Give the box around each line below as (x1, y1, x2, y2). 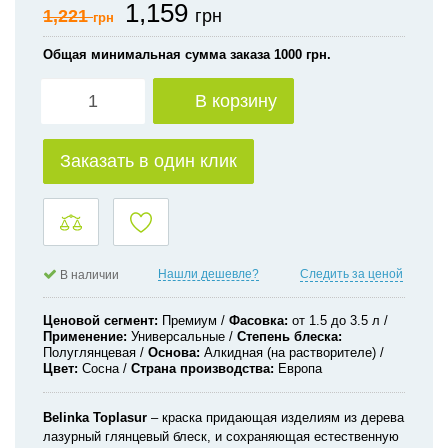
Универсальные (131, 329, 225, 344)
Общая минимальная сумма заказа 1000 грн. (43, 47, 331, 62)
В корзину (195, 91, 277, 111)
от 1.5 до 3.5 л (292, 313, 380, 328)
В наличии (60, 267, 119, 281)
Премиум (162, 313, 217, 328)
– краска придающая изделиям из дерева (147, 410, 404, 425)
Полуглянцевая (43, 345, 136, 360)
